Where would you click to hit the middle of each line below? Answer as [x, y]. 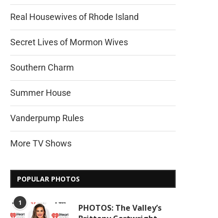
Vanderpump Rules [47, 118]
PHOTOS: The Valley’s [120, 208]
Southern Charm [42, 67]
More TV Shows [41, 143]
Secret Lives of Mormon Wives [69, 42]
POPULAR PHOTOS [48, 179]
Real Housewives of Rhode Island [74, 17]
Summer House [41, 93]
